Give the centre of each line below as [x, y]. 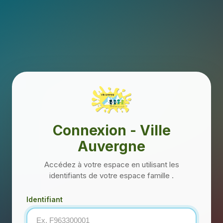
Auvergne [111, 146]
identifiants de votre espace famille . [111, 175]
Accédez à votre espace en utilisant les [111, 164]
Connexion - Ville [111, 130]
